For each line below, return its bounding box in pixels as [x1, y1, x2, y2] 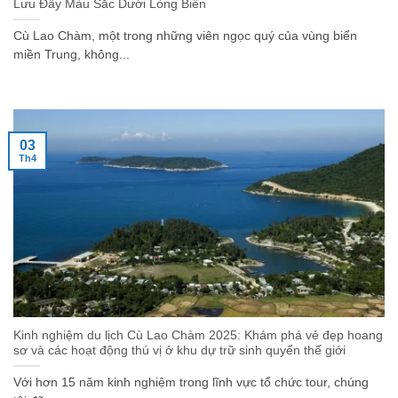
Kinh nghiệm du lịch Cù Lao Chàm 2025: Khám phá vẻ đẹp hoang [13, 328, 383, 342]
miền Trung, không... [13, 48, 130, 62]
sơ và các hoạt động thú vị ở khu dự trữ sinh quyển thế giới [13, 343, 346, 357]
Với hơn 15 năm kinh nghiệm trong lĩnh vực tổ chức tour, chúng [13, 375, 369, 389]
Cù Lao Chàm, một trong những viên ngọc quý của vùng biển [13, 29, 357, 44]
